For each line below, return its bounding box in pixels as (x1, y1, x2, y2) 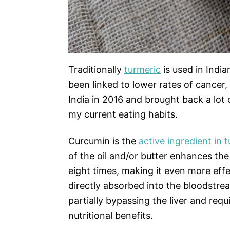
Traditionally (68, 64, 124, 75)
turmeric (124, 64, 161, 75)
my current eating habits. (68, 109, 178, 120)
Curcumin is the (68, 136, 139, 147)
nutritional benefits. (68, 210, 153, 221)
